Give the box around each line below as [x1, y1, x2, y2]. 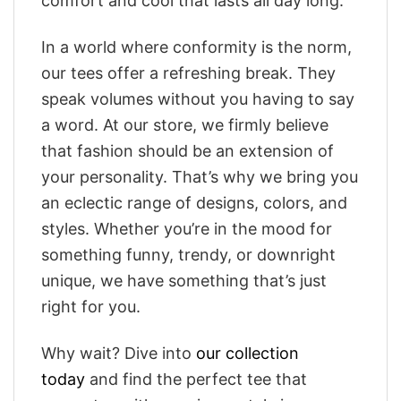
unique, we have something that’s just [41, 270, 327, 290]
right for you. [41, 296, 141, 316]
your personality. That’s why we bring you [41, 166, 358, 186]
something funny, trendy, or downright [41, 244, 336, 264]
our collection [196, 344, 299, 363]
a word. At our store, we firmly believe [41, 115, 328, 134]
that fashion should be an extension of [41, 141, 334, 160]
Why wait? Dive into [41, 344, 196, 363]
